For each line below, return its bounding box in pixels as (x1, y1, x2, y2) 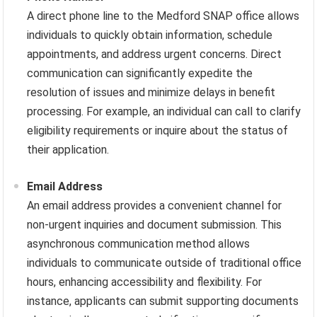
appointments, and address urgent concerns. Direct (27, 47, 282, 61)
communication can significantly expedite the (27, 66, 253, 80)
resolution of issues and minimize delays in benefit (27, 85, 276, 99)
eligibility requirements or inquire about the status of (27, 123, 289, 137)
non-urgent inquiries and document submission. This (27, 217, 282, 231)
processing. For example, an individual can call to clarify (27, 104, 301, 118)
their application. (27, 142, 110, 156)
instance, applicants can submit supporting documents (27, 294, 299, 308)
